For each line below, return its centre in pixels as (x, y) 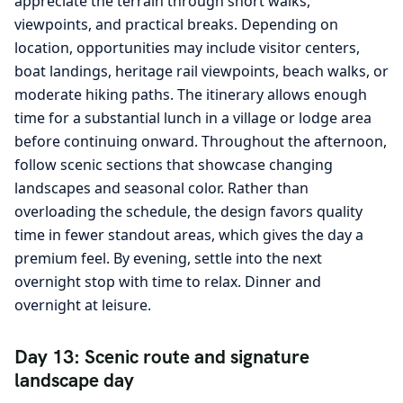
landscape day (74, 381)
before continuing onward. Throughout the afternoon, (201, 142)
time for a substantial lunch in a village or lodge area (193, 118)
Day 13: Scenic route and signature (162, 357)
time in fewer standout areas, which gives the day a (189, 235)
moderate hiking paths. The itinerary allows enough (191, 95)
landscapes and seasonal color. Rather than (161, 188)
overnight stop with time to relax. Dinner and (168, 282)
